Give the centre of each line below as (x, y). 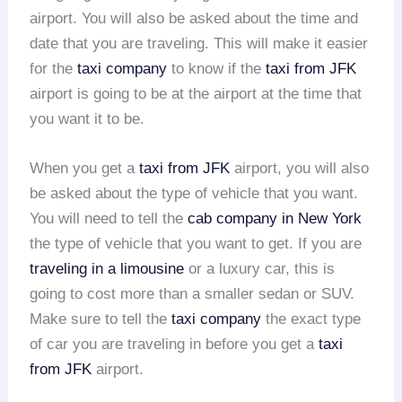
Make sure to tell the (101, 319)
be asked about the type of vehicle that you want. (194, 193)
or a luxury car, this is (260, 268)
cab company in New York (275, 218)
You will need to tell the (109, 218)
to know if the (217, 68)
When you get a (85, 168)
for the (54, 68)
